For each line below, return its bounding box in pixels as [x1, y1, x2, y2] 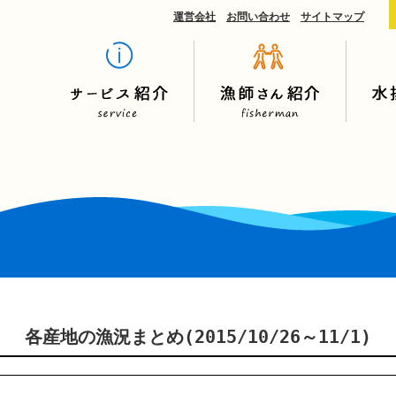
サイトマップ [301, 11, 364, 23]
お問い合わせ [226, 11, 290, 23]
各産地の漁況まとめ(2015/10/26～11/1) [25, 326, 371, 347]
